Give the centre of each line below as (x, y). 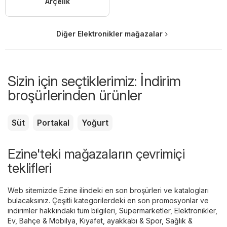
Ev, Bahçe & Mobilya (42, 220)
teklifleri (29, 168)
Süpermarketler (145, 210)
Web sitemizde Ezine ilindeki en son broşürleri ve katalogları (108, 190)
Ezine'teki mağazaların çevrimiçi (96, 154)
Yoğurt (95, 122)
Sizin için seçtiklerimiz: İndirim (94, 81)
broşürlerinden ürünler (75, 95)
